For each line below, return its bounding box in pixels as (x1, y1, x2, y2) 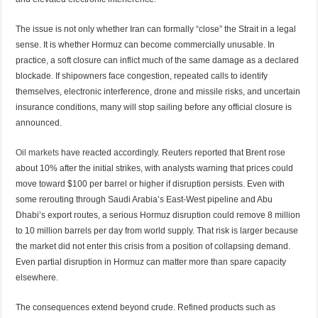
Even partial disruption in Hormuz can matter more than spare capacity (16, 256, 287, 267)
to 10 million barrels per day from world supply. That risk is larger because (16, 225, 299, 236)
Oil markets (16, 147, 60, 158)
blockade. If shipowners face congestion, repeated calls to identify (16, 70, 268, 81)
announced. (16, 117, 62, 128)
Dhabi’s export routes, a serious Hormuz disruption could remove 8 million (16, 209, 301, 220)
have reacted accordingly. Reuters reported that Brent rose (59, 147, 286, 158)
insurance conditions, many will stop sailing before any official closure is (16, 102, 292, 112)
